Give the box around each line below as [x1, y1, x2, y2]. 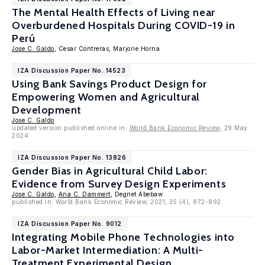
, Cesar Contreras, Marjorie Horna [54, 45, 160, 52]
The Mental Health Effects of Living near [12, 6, 215, 19]
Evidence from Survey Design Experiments [12, 177, 227, 190]
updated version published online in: [12, 124, 130, 131]
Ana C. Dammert [58, 190, 111, 198]
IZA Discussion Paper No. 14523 [18, 67, 125, 74]
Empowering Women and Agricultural [12, 91, 200, 104]
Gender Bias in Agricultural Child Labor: [12, 164, 208, 177]
